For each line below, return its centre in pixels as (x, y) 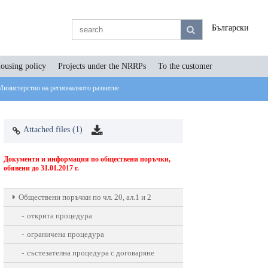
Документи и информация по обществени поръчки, (87, 159)
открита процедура (60, 216)
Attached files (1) (53, 130)
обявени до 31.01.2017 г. (41, 168)
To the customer (185, 66)
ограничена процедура (66, 234)
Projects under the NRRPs (102, 66)
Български (230, 28)
